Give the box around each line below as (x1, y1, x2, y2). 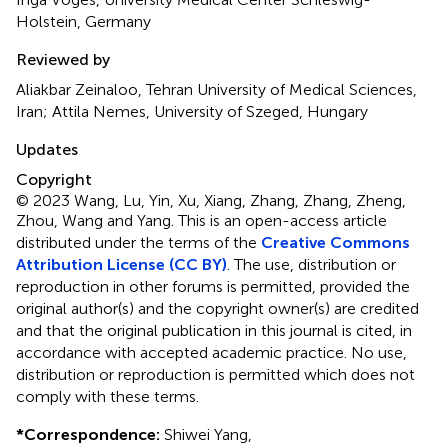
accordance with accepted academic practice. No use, (16, 342, 407, 362)
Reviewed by (16, 49, 110, 69)
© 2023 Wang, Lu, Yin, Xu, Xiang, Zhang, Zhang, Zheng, (16, 190, 406, 210)
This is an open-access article (178, 210, 387, 230)
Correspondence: (24, 424, 160, 444)
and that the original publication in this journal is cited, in (16, 320, 412, 340)
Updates (16, 139, 78, 159)
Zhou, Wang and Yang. (16, 210, 178, 230)
